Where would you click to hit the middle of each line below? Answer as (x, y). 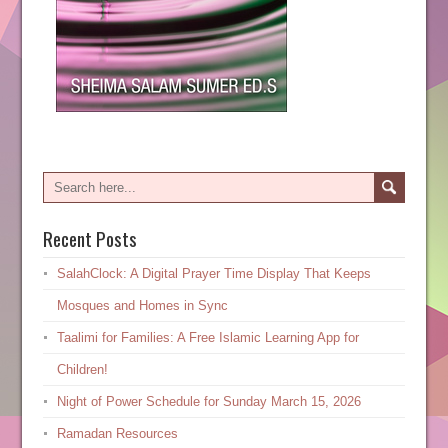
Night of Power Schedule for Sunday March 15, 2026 (208, 401)
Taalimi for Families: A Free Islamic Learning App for (207, 337)
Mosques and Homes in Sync (142, 305)
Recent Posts (89, 238)
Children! (82, 369)
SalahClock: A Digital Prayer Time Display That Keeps (213, 273)
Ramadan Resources (117, 433)
